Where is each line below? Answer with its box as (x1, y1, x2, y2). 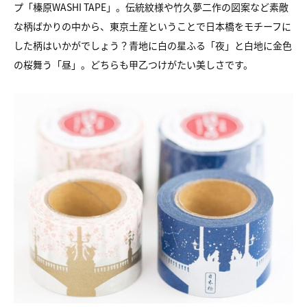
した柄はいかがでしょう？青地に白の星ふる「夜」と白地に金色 (14, 38, 292, 52)
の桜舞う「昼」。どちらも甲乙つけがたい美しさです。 (14, 58, 253, 71)
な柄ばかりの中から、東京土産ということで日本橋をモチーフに (14, 19, 291, 33)
